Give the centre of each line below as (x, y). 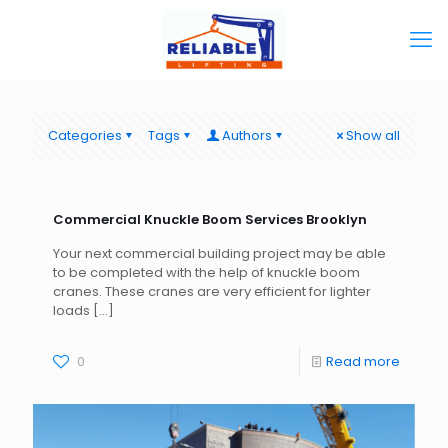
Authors (247, 135)
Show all (373, 135)
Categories (85, 135)
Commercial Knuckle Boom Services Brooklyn (210, 219)
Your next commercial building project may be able (219, 253)
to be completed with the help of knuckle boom (206, 272)
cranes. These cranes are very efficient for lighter (212, 291)
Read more (363, 361)
